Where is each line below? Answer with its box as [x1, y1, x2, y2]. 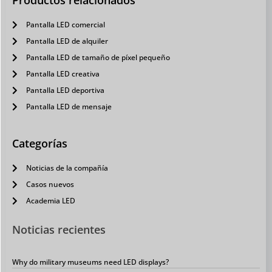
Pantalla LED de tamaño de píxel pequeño [25, 52, 170, 63]
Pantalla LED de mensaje [25, 101, 112, 112]
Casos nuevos [25, 179, 74, 190]
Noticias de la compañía [25, 163, 108, 174]
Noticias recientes [12, 222, 106, 237]
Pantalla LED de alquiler [25, 36, 108, 47]
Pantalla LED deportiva [25, 85, 104, 96]
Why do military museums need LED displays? [12, 257, 169, 268]
